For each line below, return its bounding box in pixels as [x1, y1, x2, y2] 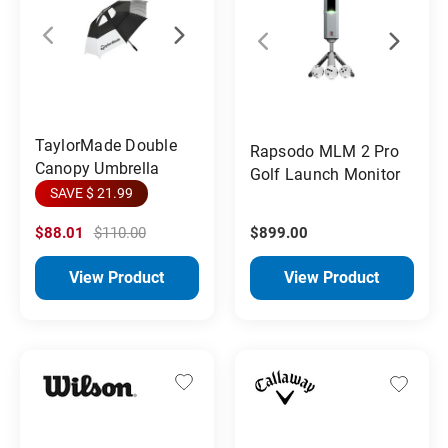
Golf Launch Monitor [249, 164, 401, 184]
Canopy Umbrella [34, 158, 160, 178]
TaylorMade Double [34, 135, 177, 155]
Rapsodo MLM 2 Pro [249, 141, 399, 161]
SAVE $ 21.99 [49, 184, 133, 201]
